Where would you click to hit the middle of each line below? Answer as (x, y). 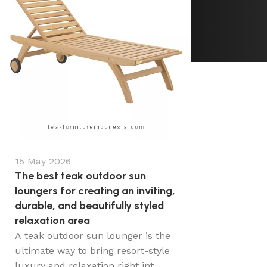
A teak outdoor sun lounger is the (93, 236)
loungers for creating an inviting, (95, 191)
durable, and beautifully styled (89, 206)
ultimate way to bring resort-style (92, 251)
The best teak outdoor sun (80, 176)
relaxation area (52, 221)
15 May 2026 (43, 161)
